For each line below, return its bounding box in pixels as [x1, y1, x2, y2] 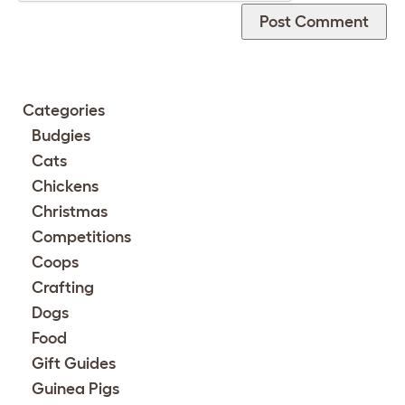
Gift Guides [32, 354, 116, 373]
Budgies [32, 127, 90, 146]
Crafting [32, 278, 94, 297]
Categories [23, 101, 105, 120]
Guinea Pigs [32, 380, 119, 399]
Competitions [32, 228, 131, 247]
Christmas [32, 202, 108, 221]
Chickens [32, 177, 99, 196]
